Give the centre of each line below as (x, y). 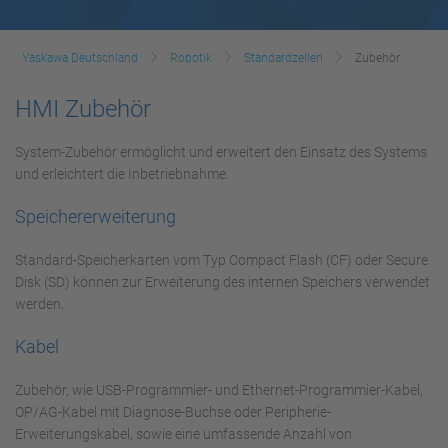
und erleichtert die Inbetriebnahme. (122, 174)
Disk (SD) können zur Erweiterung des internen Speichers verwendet (222, 282)
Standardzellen (283, 58)
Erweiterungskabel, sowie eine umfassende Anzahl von (183, 434)
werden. (39, 304)
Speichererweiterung (95, 217)
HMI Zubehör (83, 109)
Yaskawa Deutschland (80, 58)
